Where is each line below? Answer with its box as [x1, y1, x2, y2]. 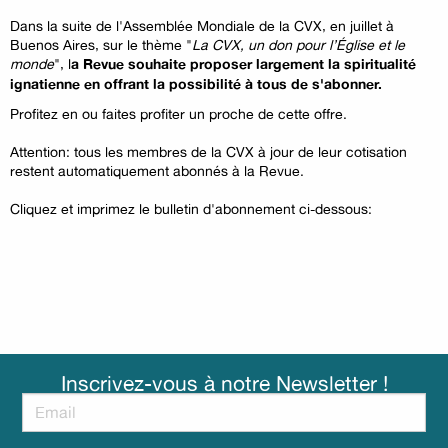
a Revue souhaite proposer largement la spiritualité [71, 54, 416, 73]
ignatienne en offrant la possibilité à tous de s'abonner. [10, 74, 382, 93]
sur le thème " [103, 35, 192, 53]
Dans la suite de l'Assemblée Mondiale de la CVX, [10, 16, 330, 34]
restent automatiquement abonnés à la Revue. [10, 161, 304, 179]
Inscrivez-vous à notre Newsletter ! [60, 370, 388, 396]
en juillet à [330, 16, 394, 34]
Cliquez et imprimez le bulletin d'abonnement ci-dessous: [10, 199, 372, 217]
